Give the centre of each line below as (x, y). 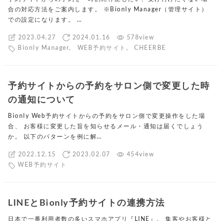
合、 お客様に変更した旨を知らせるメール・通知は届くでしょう (106, 127)
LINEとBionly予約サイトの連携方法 (87, 203)
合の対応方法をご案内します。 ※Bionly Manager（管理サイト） (108, 10)
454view (140, 154)
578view (140, 37)
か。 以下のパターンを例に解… (55, 137)
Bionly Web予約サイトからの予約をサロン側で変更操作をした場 (107, 116)
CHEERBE (150, 48)
